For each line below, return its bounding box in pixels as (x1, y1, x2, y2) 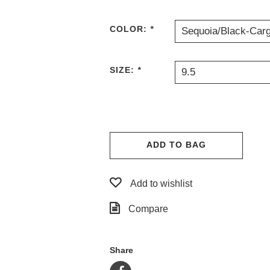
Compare (128, 204, 168, 214)
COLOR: (110, 24, 150, 34)
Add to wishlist (130, 178, 192, 189)
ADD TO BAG (146, 140, 206, 149)
